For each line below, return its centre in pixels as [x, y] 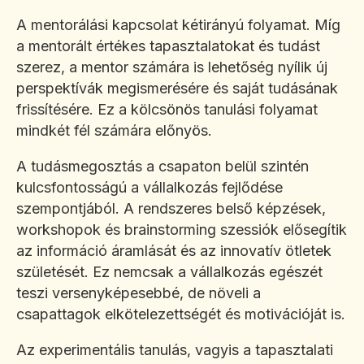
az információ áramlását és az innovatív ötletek [174, 251]
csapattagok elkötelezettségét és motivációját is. [181, 314]
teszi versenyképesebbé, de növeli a [139, 293]
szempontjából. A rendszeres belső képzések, [171, 209]
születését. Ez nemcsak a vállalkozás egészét [169, 272]
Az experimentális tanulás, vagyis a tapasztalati [175, 350]
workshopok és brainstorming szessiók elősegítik [182, 230]
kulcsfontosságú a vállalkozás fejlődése [149, 188]
